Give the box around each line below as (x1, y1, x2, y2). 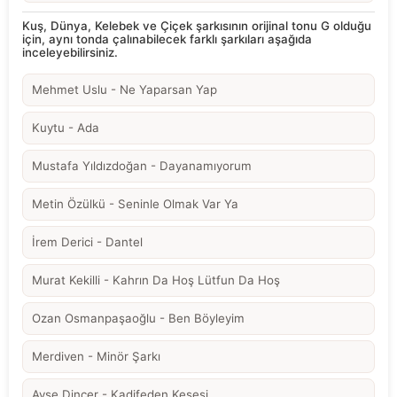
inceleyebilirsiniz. (22, 44, 118, 59)
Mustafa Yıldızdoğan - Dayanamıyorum (32, 158, 252, 173)
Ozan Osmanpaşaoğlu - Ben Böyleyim (32, 310, 245, 325)
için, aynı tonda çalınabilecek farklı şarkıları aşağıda (22, 31, 312, 46)
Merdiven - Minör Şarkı (32, 348, 160, 363)
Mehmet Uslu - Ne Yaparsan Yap (32, 82, 217, 97)
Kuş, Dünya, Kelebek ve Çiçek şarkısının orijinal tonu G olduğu (22, 18, 371, 33)
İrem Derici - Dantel (32, 234, 143, 249)
